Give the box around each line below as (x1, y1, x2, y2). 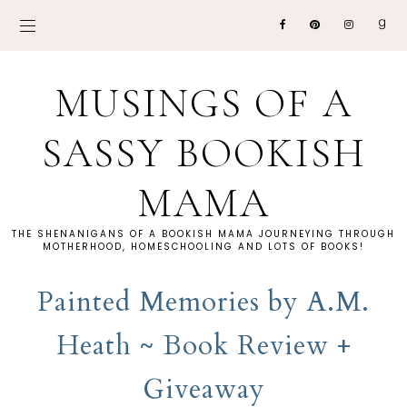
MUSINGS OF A (55, 78, 352, 128)
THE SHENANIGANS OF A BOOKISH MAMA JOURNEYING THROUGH (12, 227, 395, 241)
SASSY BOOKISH (41, 128, 366, 178)
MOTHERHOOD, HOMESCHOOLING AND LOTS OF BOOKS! (43, 240, 364, 253)
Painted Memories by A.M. (37, 283, 370, 321)
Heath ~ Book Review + (55, 327, 352, 364)
